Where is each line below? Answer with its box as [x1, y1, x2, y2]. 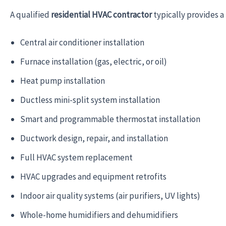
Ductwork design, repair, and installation [20, 132, 168, 144]
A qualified [10, 9, 51, 20]
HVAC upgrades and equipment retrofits [20, 171, 166, 182]
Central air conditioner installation [20, 36, 144, 48]
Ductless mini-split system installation [20, 94, 160, 105]
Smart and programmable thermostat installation [20, 113, 200, 125]
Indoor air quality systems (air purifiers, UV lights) [20, 190, 200, 201]
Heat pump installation [20, 75, 105, 86]
